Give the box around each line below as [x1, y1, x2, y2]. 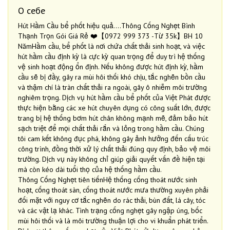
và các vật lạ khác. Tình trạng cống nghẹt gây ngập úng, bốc [18, 206, 202, 215]
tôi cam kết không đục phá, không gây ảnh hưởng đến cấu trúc [18, 134, 208, 143]
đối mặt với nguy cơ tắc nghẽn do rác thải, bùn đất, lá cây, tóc [18, 196, 205, 205]
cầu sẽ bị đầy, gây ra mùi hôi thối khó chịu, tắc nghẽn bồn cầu [18, 72, 205, 82]
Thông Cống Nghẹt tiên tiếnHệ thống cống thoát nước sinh [18, 175, 197, 184]
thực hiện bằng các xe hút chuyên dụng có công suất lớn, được [18, 103, 210, 112]
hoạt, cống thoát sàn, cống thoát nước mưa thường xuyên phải [18, 185, 208, 195]
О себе [18, 5, 45, 16]
